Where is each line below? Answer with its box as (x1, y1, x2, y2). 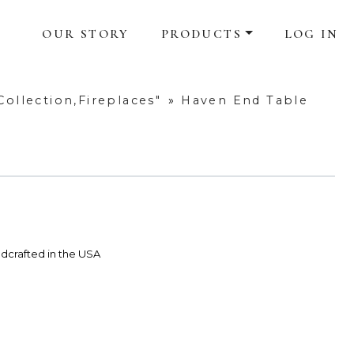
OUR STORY (42, 26, 130, 43)
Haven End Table (181, 93, 309, 108)
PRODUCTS (160, 26, 242, 43)
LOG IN (284, 26, 338, 43)
